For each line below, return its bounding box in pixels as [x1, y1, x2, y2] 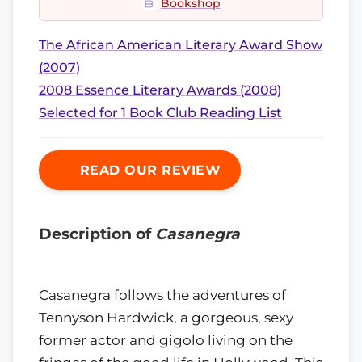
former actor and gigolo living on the [39, 331, 293, 348]
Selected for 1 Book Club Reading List [39, 105, 282, 120]
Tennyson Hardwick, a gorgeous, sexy [39, 309, 293, 326]
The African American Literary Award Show [39, 37, 322, 53]
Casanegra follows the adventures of [39, 286, 286, 303]
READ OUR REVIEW [75, 162, 221, 178]
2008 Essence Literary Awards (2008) [39, 82, 281, 98]
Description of [39, 225, 155, 243]
